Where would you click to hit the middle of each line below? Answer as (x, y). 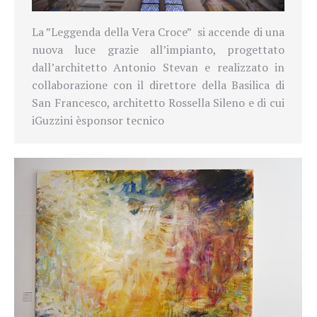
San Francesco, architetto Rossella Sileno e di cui (158, 102)
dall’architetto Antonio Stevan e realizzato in (158, 67)
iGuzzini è (57, 120)
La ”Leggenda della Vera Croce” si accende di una (158, 31)
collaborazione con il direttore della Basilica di (158, 85)
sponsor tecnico (123, 120)
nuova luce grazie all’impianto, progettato (158, 49)
